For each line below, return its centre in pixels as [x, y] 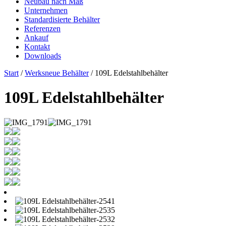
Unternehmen [46, 10]
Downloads [43, 56]
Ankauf [36, 38]
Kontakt [37, 47]
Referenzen [42, 29]
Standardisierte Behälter [62, 19]
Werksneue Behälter [57, 73]
